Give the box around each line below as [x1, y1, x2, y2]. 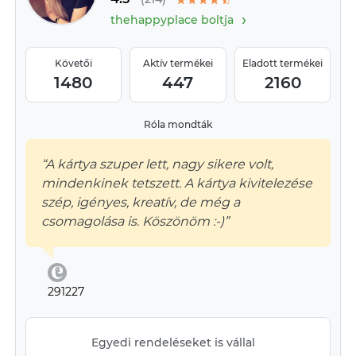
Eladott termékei [242, 57, 323, 69]
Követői [54, 57, 92, 69]
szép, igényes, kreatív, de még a [41, 195, 240, 210]
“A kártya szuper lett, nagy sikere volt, [41, 157, 273, 172]
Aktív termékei [142, 57, 213, 69]
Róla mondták [144, 118, 212, 130]
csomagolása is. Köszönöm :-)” [41, 214, 229, 229]
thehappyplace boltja [110, 13, 234, 27]
